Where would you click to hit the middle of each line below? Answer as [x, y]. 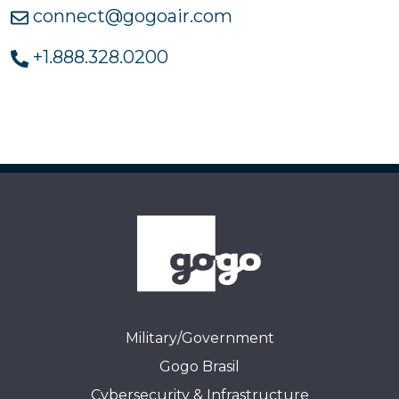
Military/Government [199, 338]
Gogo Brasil [199, 366]
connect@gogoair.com [130, 16]
